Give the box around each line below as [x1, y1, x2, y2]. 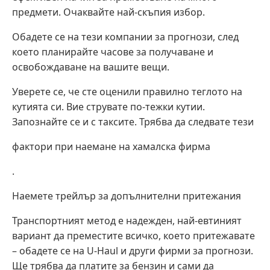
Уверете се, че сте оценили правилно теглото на [12, 84, 242, 98]
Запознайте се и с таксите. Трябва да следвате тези [12, 115, 254, 128]
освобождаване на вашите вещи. [12, 60, 169, 74]
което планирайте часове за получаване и [12, 45, 213, 58]
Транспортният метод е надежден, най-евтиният [12, 213, 242, 227]
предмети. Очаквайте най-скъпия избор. [12, 5, 205, 19]
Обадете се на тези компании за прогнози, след [12, 30, 239, 43]
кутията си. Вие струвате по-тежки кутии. [12, 99, 205, 113]
